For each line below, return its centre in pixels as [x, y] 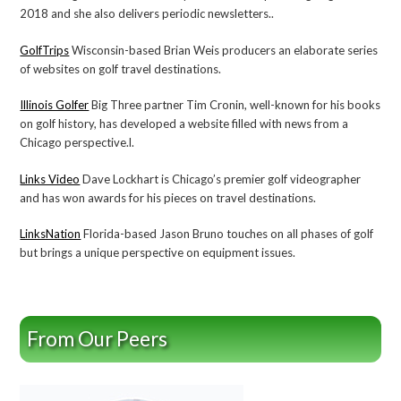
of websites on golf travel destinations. [121, 68]
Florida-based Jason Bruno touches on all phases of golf [227, 234]
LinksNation [51, 234]
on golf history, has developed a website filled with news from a [184, 124]
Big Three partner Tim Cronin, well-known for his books [235, 105]
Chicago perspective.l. [79, 143]
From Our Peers [98, 338]
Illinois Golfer [55, 105]
